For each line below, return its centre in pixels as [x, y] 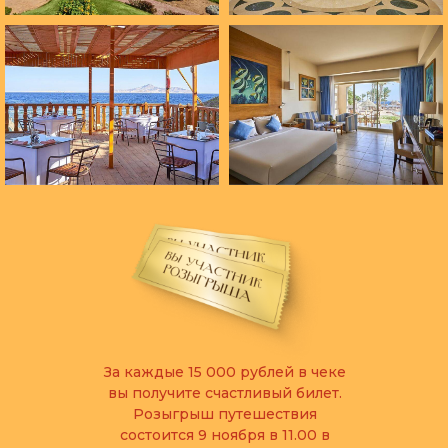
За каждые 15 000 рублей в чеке [224, 372]
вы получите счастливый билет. [224, 393]
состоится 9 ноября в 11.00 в [224, 435]
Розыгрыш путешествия [224, 414]
